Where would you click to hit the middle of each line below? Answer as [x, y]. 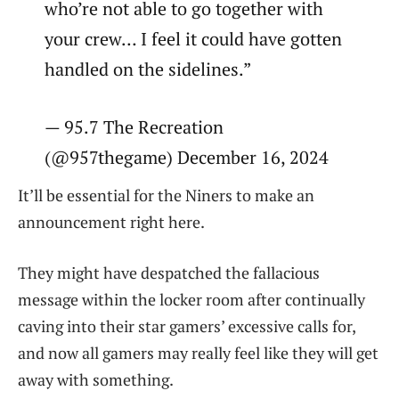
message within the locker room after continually [191, 300]
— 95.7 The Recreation [134, 126]
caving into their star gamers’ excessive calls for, [187, 326]
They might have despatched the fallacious [169, 273]
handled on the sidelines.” [148, 69]
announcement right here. [111, 221]
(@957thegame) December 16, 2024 [187, 157]
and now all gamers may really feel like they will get [198, 353]
